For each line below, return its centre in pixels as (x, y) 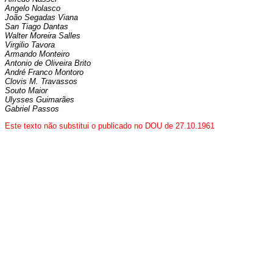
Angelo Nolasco (33, 9)
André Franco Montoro (44, 73)
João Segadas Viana (41, 18)
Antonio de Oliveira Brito (48, 63)
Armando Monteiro (37, 54)
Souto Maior (26, 91)
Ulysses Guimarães (40, 100)
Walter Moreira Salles (43, 36)
